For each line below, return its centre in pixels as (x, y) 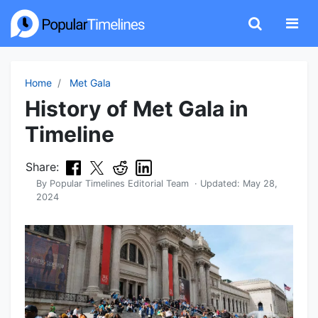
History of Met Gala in (137, 109)
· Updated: (216, 184)
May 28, (260, 184)
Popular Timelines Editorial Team (119, 184)
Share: (42, 167)
